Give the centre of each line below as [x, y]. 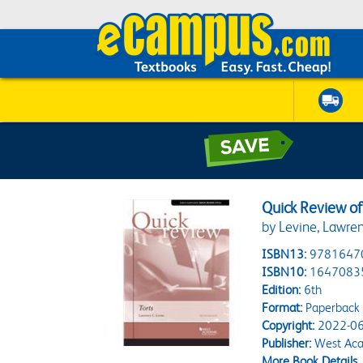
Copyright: [288, 325]
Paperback [331, 307]
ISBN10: [284, 272]
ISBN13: [284, 254]
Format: [282, 307]
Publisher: [287, 343]
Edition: [282, 290]
